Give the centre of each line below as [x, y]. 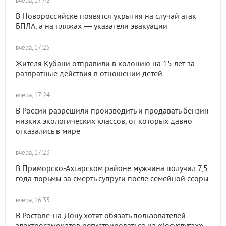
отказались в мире [48, 131]
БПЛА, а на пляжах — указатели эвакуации [92, 26]
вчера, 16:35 [33, 200]
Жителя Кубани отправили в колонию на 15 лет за [105, 63]
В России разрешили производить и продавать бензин [112, 110]
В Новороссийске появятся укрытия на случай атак [106, 16]
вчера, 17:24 [33, 95]
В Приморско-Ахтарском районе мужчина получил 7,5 [112, 168]
